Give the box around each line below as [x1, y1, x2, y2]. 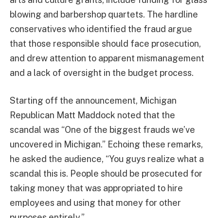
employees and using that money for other [10, 198, 181, 208]
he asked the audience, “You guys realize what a [10, 154, 204, 164]
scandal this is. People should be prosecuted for [10, 168, 202, 179]
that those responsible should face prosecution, [10, 38, 201, 49]
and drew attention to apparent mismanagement [10, 53, 204, 63]
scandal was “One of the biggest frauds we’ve [10, 125, 195, 135]
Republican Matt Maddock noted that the [10, 110, 175, 121]
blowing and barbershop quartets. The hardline [10, 9, 198, 19]
